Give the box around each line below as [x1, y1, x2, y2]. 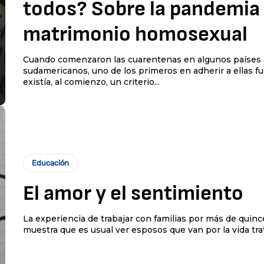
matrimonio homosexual [22, 22, 247, 48]
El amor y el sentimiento [22, 180, 243, 206]
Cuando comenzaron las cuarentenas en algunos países [22, 54, 261, 65]
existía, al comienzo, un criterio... [22, 77, 160, 88]
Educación [31, 158, 69, 167]
